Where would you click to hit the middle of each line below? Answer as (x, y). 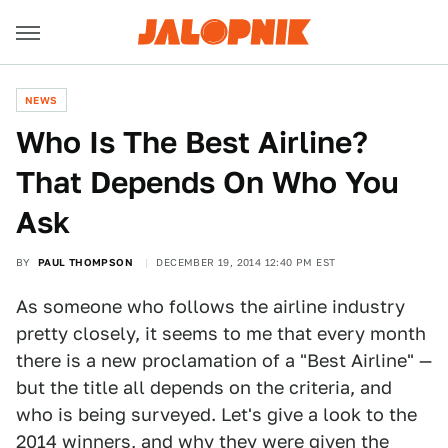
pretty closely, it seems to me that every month (221, 333)
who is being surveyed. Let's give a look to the (216, 414)
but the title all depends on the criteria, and (204, 387)
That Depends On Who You (207, 182)
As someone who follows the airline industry (210, 306)
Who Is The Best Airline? (192, 142)
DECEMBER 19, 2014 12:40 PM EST (246, 262)
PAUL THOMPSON (85, 262)
